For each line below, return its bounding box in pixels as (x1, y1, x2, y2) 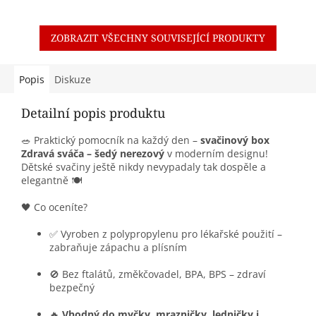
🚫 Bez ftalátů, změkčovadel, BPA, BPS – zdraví (49, 267, 266, 281)
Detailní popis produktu (21, 104, 165, 122)
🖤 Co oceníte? (21, 200, 87, 214)
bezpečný (49, 281, 95, 295)
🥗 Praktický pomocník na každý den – (21, 133, 200, 147)
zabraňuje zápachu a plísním (49, 241, 187, 255)
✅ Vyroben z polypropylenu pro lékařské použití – (49, 227, 282, 241)
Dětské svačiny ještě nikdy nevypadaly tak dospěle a (21, 160, 266, 174)
